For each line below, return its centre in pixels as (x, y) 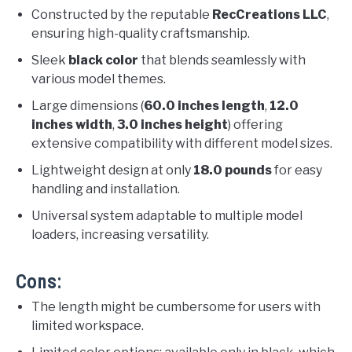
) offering (255, 124)
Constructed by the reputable (122, 14)
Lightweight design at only (112, 170)
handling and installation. (106, 189)
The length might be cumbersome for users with (176, 306)
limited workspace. (88, 325)
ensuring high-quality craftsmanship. (141, 33)
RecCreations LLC (269, 14)
